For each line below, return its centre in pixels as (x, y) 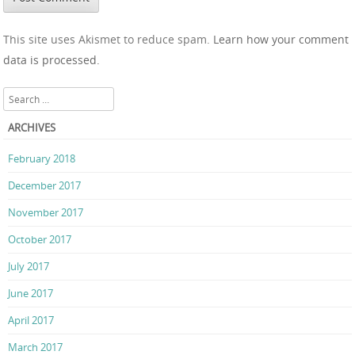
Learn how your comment (281, 40)
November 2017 (46, 212)
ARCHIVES (32, 128)
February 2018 (42, 158)
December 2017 (44, 185)
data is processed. (52, 60)
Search (19, 95)
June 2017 (31, 293)
